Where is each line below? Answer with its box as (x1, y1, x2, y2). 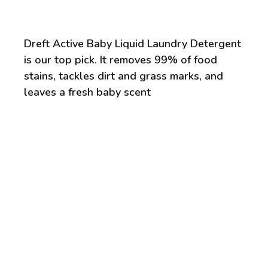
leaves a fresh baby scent (24, 84, 151, 99)
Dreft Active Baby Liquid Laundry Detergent (24, 36, 242, 51)
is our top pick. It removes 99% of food (24, 52, 218, 67)
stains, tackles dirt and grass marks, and (24, 68, 224, 83)
